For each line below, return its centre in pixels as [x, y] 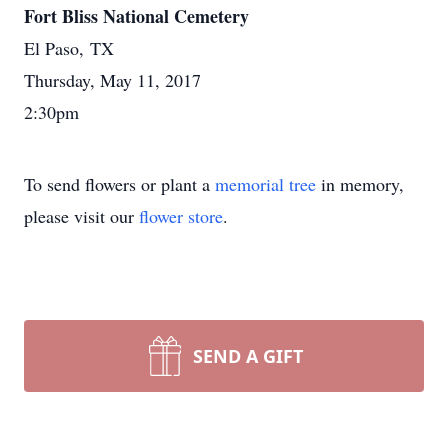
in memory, [360, 184]
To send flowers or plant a [119, 184]
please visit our [81, 216]
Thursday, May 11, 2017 [112, 80]
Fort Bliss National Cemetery [136, 16]
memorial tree [265, 184]
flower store [181, 216]
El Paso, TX [69, 48]
